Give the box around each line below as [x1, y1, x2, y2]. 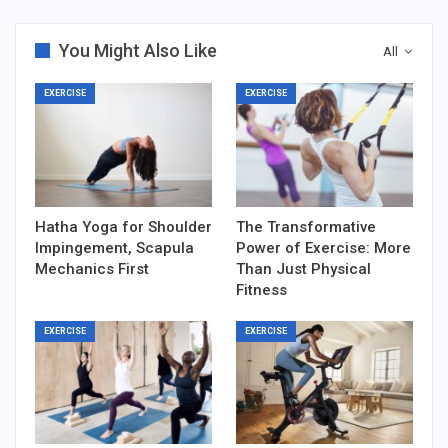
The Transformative [236, 217, 376, 236]
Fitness [236, 280, 287, 299]
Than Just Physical [236, 259, 371, 278]
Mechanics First [35, 259, 149, 278]
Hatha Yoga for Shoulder [35, 217, 212, 236]
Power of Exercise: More [236, 238, 411, 257]
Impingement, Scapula [35, 238, 194, 257]
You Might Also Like [59, 39, 217, 61]
